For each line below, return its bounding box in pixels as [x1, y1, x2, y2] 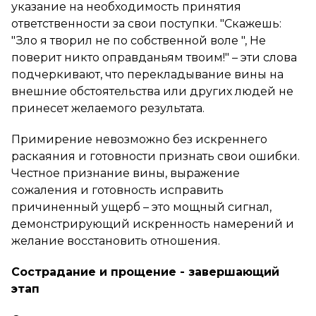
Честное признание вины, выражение [11, 166, 240, 180]
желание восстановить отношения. [11, 233, 220, 248]
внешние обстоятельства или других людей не [11, 84, 293, 98]
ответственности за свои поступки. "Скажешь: [11, 16, 281, 30]
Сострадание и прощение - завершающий [11, 265, 279, 279]
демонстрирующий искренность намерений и [11, 217, 294, 231]
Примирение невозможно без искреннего [11, 132, 267, 146]
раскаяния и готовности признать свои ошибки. [11, 149, 300, 163]
